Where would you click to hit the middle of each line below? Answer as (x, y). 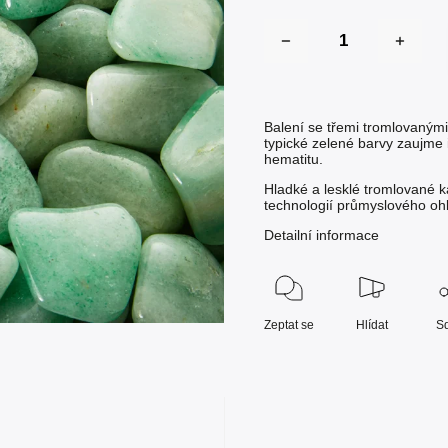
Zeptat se (289, 325)
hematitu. (294, 159)
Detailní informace (322, 235)
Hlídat (371, 325)
